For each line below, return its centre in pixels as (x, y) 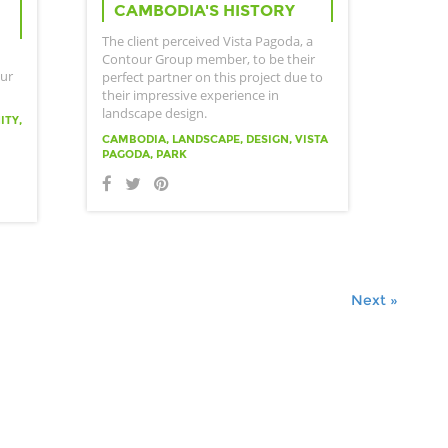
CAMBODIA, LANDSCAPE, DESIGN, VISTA (215, 138)
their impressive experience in (190, 94)
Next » (374, 299)
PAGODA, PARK (144, 153)
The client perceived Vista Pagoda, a (207, 40)
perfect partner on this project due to (212, 76)
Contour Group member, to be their (208, 58)
